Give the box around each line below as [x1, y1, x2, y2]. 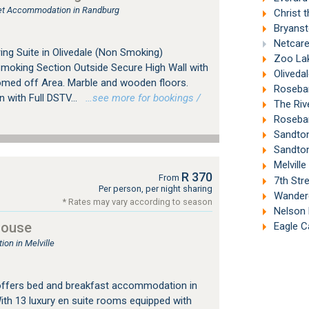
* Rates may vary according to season [62, 197, 212, 207]
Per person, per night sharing [98, 183, 212, 194]
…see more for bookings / [79, 92, 201, 104]
